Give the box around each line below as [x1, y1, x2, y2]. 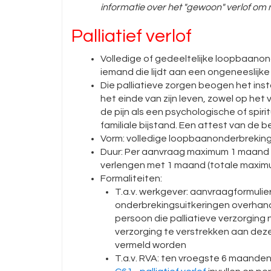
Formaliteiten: [100, 174, 162, 183]
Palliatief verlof [71, 27, 192, 45]
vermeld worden [115, 240, 186, 250]
